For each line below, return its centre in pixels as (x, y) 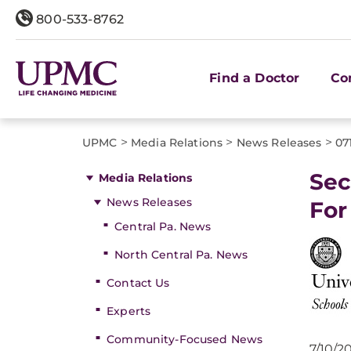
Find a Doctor (255, 78)
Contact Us (138, 283)
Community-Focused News (185, 339)
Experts (129, 311)
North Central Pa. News (181, 255)
